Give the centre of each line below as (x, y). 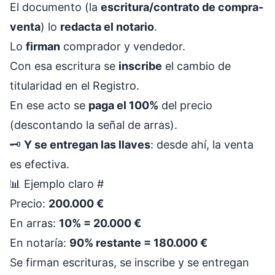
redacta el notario (107, 27)
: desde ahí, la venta (202, 145)
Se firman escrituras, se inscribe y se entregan (130, 262)
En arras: (34, 223)
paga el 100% (123, 105)
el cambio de (196, 66)
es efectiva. (40, 164)
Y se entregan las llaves (87, 145)
